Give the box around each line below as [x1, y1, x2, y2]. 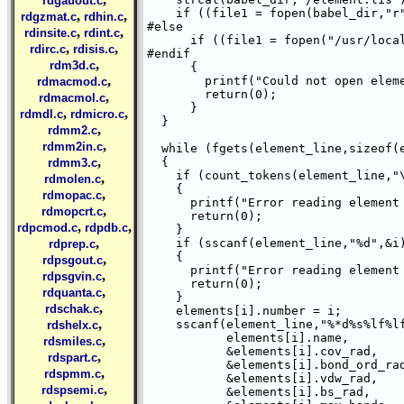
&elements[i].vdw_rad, [147, 372, 205, 385]
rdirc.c [30, 42, 66, 56]
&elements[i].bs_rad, [147, 385, 205, 399]
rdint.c [84, 26, 120, 40]
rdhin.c [84, 10, 124, 23]
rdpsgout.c [41, 253, 103, 267]
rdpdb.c [84, 221, 128, 234]
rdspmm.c [43, 367, 101, 381]
